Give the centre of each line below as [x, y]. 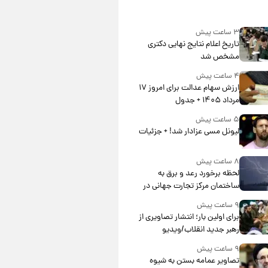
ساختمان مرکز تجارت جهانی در [191, 187]
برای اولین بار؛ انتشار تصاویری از [189, 218]
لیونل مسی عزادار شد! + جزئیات [189, 132]
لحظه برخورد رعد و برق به [198, 174]
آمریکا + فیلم [219, 199]
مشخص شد [220, 57]
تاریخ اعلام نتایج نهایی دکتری [193, 45]
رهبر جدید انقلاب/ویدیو [200, 230]
